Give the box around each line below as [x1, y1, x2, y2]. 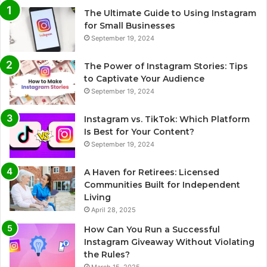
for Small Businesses [84, 20, 175, 32]
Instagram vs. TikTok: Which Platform [84, 114, 250, 125]
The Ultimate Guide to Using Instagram [84, 8, 256, 19]
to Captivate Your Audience [84, 73, 204, 85]
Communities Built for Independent [84, 179, 240, 191]
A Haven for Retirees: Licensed [84, 167, 219, 178]
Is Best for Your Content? [84, 126, 194, 138]
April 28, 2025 [91, 206, 136, 215]
